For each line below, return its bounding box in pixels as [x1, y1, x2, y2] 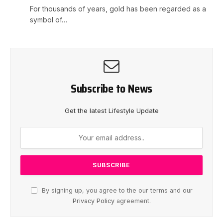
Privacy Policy [72, 197, 114, 205]
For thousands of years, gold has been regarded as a [30, 4, 206, 13]
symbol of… [30, 15, 67, 24]
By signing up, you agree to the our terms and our [39, 186, 193, 194]
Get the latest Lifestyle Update [64, 106, 159, 114]
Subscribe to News [70, 80, 153, 98]
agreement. [114, 197, 151, 205]
